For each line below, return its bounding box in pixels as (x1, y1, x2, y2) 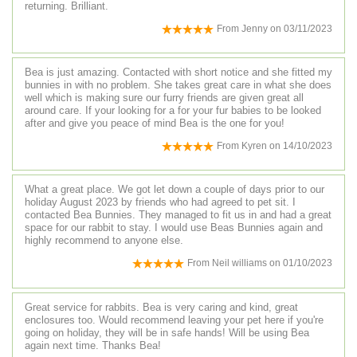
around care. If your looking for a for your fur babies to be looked (25, 104, 321, 117)
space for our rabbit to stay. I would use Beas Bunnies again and (25, 222, 323, 234)
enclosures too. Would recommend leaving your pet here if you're (25, 313, 324, 326)
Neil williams (212, 257, 269, 269)
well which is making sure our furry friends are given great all (25, 92, 304, 104)
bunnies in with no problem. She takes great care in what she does (25, 79, 331, 92)
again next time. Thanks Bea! (25, 339, 161, 351)
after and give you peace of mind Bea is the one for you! (25, 117, 284, 130)
